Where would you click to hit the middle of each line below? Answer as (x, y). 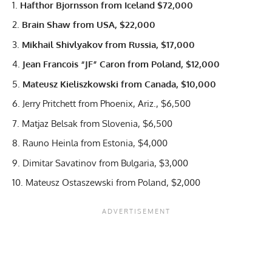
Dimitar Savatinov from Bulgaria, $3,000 (105, 163)
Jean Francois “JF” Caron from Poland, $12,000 (121, 64)
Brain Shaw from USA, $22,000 (89, 25)
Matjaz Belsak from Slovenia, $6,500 (97, 123)
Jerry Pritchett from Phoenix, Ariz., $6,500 (107, 104)
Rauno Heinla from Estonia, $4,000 (95, 143)
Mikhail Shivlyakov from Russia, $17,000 (108, 44)
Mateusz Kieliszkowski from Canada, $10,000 (119, 84)
